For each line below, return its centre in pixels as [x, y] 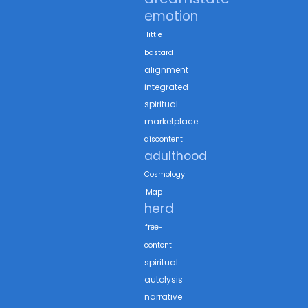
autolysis [164, 280]
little [154, 35]
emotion [171, 16]
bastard [159, 53]
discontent [164, 140]
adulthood [176, 156]
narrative [163, 297]
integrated [166, 87]
